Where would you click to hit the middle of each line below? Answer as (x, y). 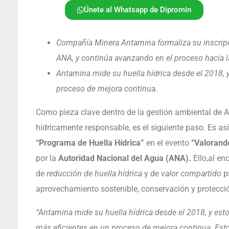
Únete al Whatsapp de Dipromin (137, 9)
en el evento (167, 143)
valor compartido (190, 173)
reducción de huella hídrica (94, 173)
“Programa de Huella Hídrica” (90, 143)
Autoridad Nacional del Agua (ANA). (125, 158)
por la (47, 158)
